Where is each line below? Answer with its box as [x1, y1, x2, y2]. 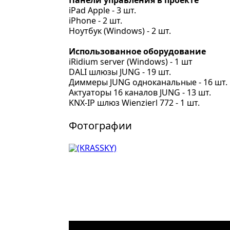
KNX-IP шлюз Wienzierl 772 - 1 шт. [69, 97, 200, 108]
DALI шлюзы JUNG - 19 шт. [69, 66, 171, 78]
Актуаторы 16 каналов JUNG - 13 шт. [69, 87, 212, 98]
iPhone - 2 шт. [69, 15, 123, 26]
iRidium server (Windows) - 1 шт [69, 56, 193, 67]
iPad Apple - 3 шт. [69, 5, 137, 16]
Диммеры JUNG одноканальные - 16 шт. [69, 76, 228, 88]
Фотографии [69, 119, 132, 132]
